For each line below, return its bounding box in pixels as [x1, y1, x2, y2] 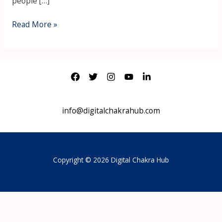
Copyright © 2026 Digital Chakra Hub [53, 155, 169, 165]
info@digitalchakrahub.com [62, 105, 160, 116]
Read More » [11, 19, 57, 30]
